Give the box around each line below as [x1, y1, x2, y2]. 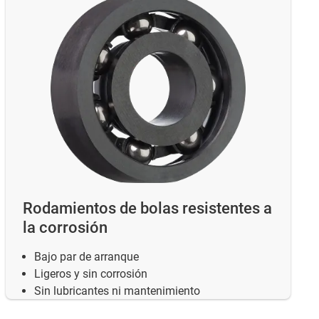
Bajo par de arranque [34, 249, 139, 263]
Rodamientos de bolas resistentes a [23, 199, 272, 217]
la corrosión [23, 218, 108, 236]
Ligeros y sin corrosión [34, 266, 147, 281]
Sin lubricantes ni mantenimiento [34, 283, 200, 298]
